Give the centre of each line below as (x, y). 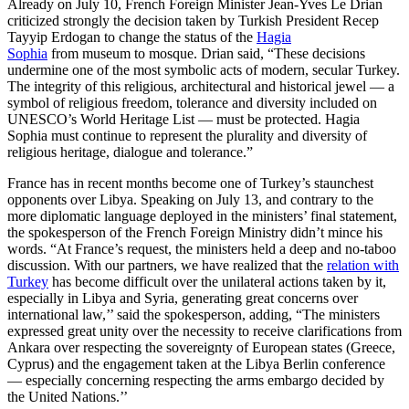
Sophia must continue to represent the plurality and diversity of (187, 135)
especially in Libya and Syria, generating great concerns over (183, 298)
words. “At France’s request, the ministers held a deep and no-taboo (202, 248)
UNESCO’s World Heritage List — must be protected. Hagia (184, 119)
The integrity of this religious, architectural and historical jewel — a (201, 86)
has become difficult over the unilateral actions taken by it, (217, 281)
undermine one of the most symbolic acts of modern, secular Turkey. (204, 69)
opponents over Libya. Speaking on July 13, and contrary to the (190, 199)
